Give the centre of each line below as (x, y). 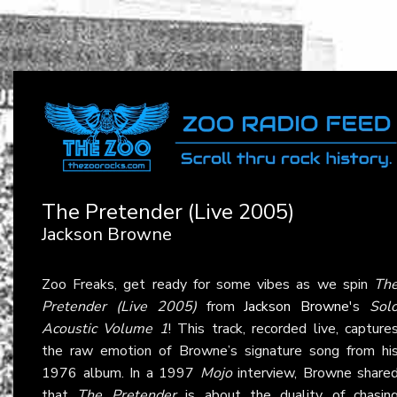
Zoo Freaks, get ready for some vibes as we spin (208, 284)
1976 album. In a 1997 (121, 373)
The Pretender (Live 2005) (168, 211)
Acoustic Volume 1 (105, 328)
